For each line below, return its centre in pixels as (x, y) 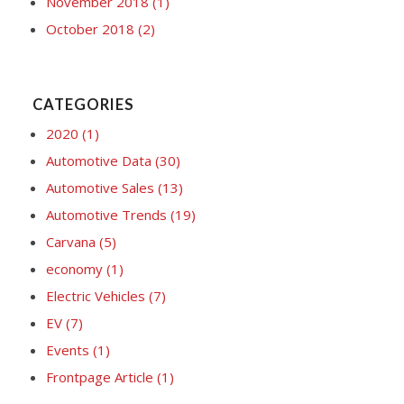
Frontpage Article (101, 376)
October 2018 (92, 28)
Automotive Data (100, 160)
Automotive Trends (108, 214)
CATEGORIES (83, 104)
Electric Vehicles (97, 295)
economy (76, 268)
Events (69, 349)
